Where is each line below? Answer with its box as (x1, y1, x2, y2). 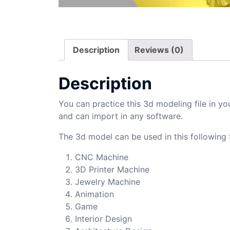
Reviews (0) (135, 44, 184, 55)
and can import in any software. (59, 110, 183, 121)
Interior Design (75, 213, 132, 224)
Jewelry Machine (75, 176, 140, 187)
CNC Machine (75, 151, 128, 162)
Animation (75, 188, 114, 199)
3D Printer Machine (75, 164, 149, 175)
